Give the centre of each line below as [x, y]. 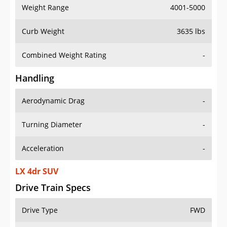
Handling [35, 78]
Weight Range [45, 8]
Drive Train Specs [53, 188]
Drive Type [40, 210]
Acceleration [43, 148]
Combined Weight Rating [64, 55]
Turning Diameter [52, 125]
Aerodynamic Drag [53, 101]
